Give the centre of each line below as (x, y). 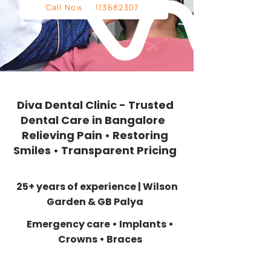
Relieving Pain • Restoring (95, 135)
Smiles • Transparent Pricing (95, 150)
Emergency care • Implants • (100, 224)
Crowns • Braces (100, 239)
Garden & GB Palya (97, 202)
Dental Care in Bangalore (95, 120)
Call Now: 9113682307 (93, 7)
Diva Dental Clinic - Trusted (95, 105)
